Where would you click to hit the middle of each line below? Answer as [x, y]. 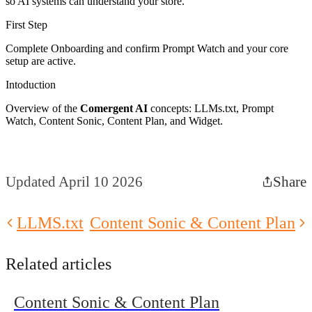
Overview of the [43, 108]
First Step [26, 24]
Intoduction [31, 84]
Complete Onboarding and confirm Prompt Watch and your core [147, 48]
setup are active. [41, 61]
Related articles [58, 264]
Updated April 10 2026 [74, 181]
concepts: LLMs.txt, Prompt [211, 108]
